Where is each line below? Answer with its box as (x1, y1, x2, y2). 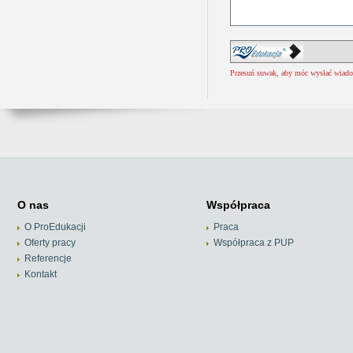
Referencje (24, 253, 72, 264)
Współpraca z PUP (213, 237, 294, 248)
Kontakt (24, 269, 57, 280)
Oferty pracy (24, 237, 76, 248)
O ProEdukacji (24, 221, 86, 232)
